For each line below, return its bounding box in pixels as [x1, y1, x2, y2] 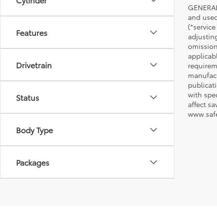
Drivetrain [16, 59, 52, 70]
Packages [16, 156, 49, 168]
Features [16, 27, 47, 38]
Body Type [16, 124, 53, 135]
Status [16, 92, 39, 103]
